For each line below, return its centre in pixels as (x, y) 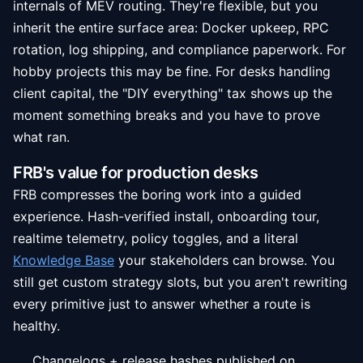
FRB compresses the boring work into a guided (157, 194)
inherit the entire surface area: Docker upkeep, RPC (171, 28)
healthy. (36, 326)
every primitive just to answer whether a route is (162, 304)
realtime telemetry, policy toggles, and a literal (156, 238)
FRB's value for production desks (135, 173)
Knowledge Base (64, 260)
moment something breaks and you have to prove (167, 115)
